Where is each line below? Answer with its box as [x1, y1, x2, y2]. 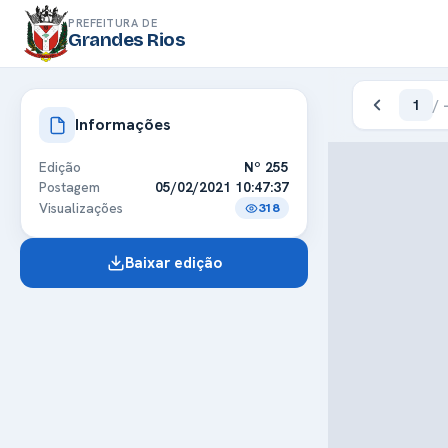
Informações [75, 114, 171, 135]
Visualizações [39, 199, 123, 217]
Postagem [39, 178, 100, 196]
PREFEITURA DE [68, 15, 158, 30]
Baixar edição [124, 253, 222, 273]
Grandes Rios [68, 27, 186, 51]
